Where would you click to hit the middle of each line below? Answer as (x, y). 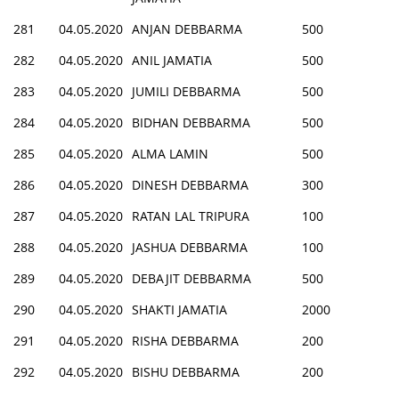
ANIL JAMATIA (172, 60)
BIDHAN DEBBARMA (191, 122)
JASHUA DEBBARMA (190, 247)
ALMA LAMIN (170, 153)
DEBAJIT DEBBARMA (191, 278)
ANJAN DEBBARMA (187, 28)
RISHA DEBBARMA (185, 340)
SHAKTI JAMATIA (179, 309)
